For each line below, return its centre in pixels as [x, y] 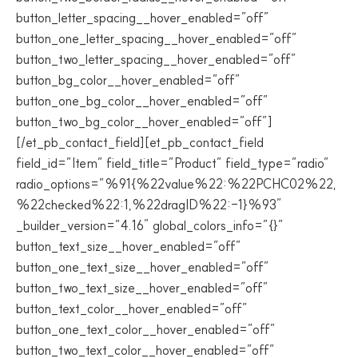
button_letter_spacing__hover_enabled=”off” [143, 18]
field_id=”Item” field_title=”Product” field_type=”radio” [173, 163]
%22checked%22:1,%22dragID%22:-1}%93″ [149, 205]
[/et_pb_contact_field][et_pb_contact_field [140, 142]
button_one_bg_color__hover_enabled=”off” [142, 101]
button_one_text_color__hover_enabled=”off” [146, 329]
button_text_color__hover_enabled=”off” [132, 308]
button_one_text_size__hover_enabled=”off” [143, 267]
